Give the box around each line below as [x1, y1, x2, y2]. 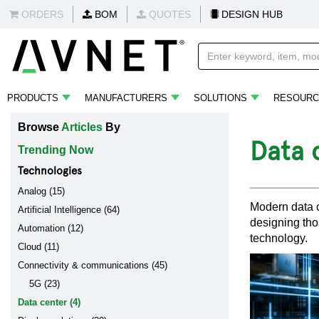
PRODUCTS [7, 93, 58, 103]
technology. [250, 232, 308, 244]
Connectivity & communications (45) [18, 260, 167, 271]
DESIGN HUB [219, 9, 283, 20]
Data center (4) [18, 297, 80, 308]
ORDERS [19, 9, 63, 20]
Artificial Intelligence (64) [18, 204, 120, 215]
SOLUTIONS [194, 93, 247, 103]
